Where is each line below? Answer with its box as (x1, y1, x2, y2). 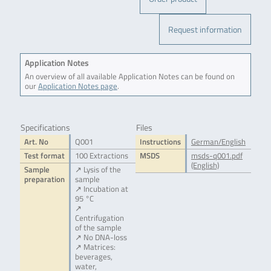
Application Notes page (38, 80, 117, 93)
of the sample (74, 222, 122, 234)
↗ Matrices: (74, 241, 116, 253)
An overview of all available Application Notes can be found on (24, 71, 235, 83)
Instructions (140, 136, 181, 148)
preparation (24, 174, 65, 186)
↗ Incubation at (74, 183, 128, 195)
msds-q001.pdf (191, 150, 243, 162)
